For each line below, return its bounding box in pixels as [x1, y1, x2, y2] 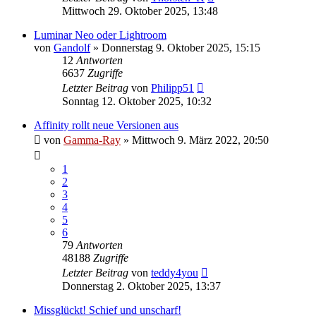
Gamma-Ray [63, 133, 121, 146]
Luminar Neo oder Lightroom [34, 28, 166, 41]
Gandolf [54, 41, 90, 54]
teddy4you [151, 266, 198, 279]
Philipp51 [151, 81, 194, 94]
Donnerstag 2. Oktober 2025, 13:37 [62, 279, 221, 292]
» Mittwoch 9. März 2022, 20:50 [121, 133, 269, 146]
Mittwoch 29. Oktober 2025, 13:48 [62, 4, 218, 17]
